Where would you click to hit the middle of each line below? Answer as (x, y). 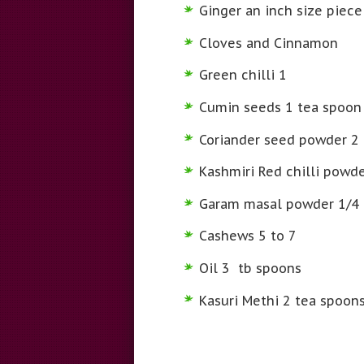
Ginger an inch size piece (280, 11)
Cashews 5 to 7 (247, 236)
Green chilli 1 (243, 75)
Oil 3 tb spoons (250, 269)
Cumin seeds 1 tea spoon (280, 108)
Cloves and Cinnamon (268, 43)
